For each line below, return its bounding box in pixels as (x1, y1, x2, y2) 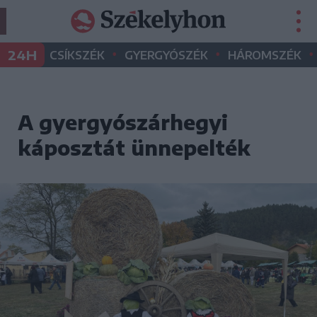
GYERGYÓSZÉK (125, 48, 208, 62)
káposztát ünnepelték (18, 135, 250, 160)
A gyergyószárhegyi (18, 110, 228, 134)
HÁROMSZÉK (228, 48, 301, 62)
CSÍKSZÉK (50, 48, 105, 62)
